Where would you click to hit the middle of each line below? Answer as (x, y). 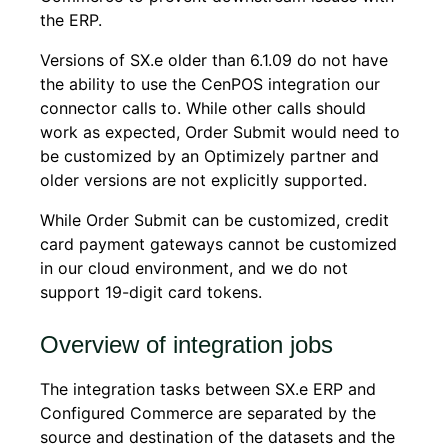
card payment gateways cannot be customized (218, 244)
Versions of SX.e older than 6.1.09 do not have (214, 60)
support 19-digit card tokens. (151, 292)
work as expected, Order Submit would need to (220, 132)
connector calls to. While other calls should (203, 108)
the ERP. (71, 20)
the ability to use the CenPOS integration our (210, 84)
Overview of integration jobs (186, 344)
